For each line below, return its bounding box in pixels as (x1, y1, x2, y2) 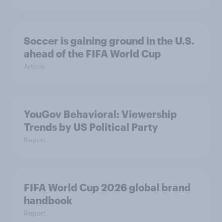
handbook (24, 194, 72, 206)
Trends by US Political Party (24, 121, 158, 133)
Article (24, 62, 45, 70)
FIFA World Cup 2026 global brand (24, 181, 191, 193)
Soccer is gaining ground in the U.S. (24, 35, 194, 47)
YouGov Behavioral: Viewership (24, 108, 177, 120)
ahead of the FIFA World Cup (24, 48, 161, 59)
